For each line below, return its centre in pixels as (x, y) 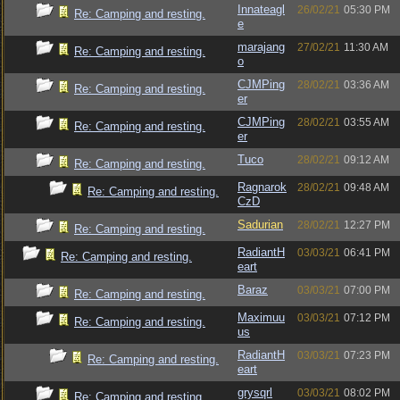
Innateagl (261, 9)
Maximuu (261, 317)
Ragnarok (262, 187)
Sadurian (260, 225)
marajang (261, 47)
